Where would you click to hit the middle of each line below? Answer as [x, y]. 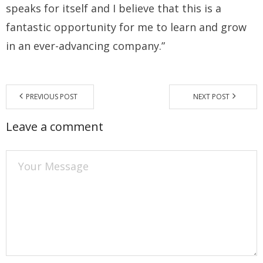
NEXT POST [211, 96]
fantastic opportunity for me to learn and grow [126, 27]
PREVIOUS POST [52, 96]
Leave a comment [55, 126]
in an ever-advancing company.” [85, 45]
